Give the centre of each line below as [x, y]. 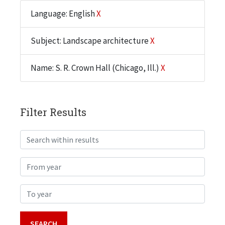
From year [38, 163]
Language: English [64, 13]
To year [33, 191]
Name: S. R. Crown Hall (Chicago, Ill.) [96, 68]
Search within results [58, 136]
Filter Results [53, 112]
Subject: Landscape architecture [90, 40]
